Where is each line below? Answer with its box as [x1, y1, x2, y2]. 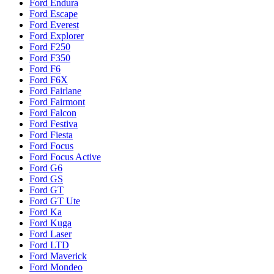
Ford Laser [29, 228, 72, 239]
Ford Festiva [29, 118, 78, 129]
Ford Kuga [29, 217, 72, 228]
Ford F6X [29, 74, 68, 85]
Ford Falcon [29, 107, 76, 118]
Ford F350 [29, 52, 70, 63]
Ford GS [29, 173, 63, 184]
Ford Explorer [29, 30, 84, 41]
